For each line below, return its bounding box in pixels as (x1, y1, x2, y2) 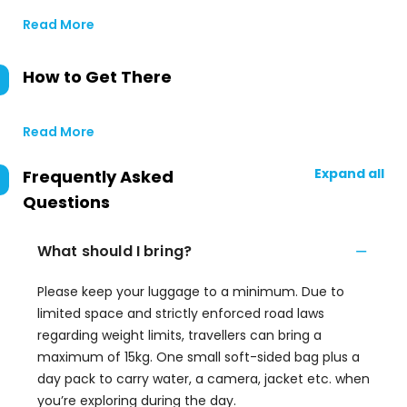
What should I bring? (37, 241, 192, 262)
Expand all (314, 164, 384, 183)
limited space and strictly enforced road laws (37, 304, 324, 323)
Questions (23, 191, 110, 213)
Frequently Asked (23, 165, 174, 188)
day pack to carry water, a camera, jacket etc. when (37, 370, 370, 388)
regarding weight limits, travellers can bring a (37, 326, 322, 344)
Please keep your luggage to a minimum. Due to (37, 283, 344, 301)
